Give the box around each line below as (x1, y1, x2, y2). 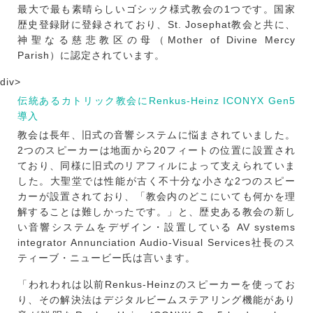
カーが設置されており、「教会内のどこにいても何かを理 (17, 191, 296, 203)
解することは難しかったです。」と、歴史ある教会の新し (17, 206, 296, 218)
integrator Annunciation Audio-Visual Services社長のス (17, 237, 296, 249)
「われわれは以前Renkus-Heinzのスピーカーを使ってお (17, 279, 296, 291)
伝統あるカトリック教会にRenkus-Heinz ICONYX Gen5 (17, 95, 296, 107)
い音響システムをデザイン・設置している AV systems (17, 221, 296, 233)
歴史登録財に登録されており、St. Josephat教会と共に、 (17, 19, 296, 31)
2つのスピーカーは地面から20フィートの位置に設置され (17, 145, 296, 156)
